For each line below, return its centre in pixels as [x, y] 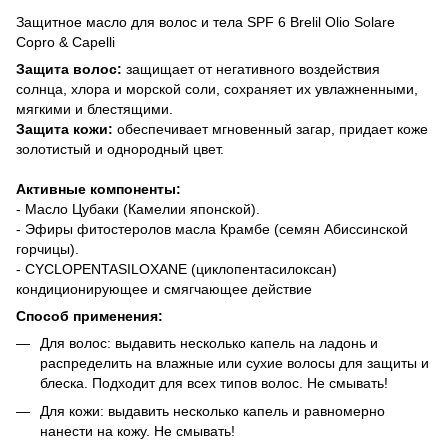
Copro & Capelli [65, 41]
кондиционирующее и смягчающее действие [164, 288]
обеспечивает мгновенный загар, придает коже [270, 128]
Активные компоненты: [98, 188]
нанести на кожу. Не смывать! [137, 430]
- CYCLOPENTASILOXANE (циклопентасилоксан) [176, 268]
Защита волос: [69, 68]
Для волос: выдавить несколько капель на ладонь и [209, 342]
